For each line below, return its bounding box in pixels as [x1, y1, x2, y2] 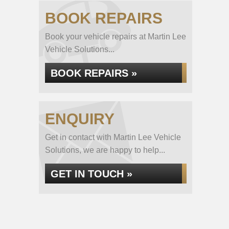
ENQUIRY [45, 110, 114, 127]
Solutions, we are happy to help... [45, 146, 165, 154]
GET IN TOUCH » [51, 168, 132, 179]
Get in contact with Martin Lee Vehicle [45, 133, 181, 142]
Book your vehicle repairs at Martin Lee [45, 32, 186, 41]
